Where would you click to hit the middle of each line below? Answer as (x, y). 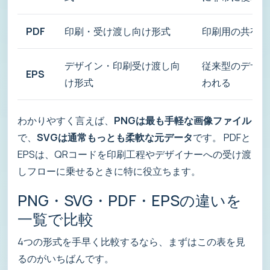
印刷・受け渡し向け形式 (118, 31)
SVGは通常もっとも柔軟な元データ (115, 137)
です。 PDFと (222, 137)
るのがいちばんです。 (66, 259)
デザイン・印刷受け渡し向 (122, 65)
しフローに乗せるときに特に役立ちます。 (109, 171)
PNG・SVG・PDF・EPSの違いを (130, 201)
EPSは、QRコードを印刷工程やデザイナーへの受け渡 (134, 154)
